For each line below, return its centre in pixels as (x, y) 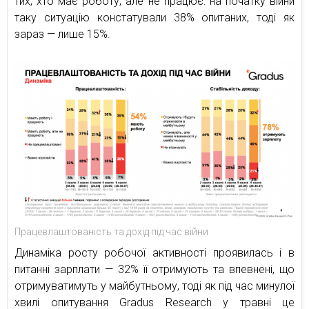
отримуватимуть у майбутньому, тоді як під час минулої (154, 286)
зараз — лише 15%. (62, 34)
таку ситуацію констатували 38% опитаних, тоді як (154, 18)
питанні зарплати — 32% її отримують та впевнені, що (154, 270)
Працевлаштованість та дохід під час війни (111, 232)
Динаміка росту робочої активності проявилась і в (154, 253)
